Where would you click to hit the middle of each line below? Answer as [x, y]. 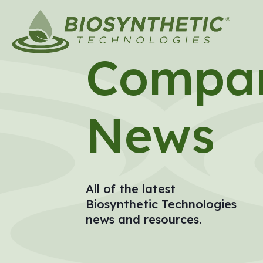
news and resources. [144, 219]
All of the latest [131, 188]
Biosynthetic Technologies [161, 204]
